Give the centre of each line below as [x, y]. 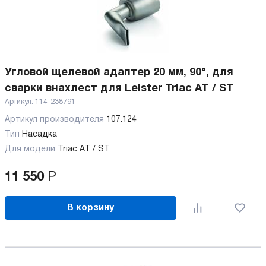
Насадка [41, 134]
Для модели [30, 149]
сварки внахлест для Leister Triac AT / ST [119, 89]
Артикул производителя [56, 120]
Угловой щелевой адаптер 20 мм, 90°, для [119, 73]
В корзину [91, 208]
